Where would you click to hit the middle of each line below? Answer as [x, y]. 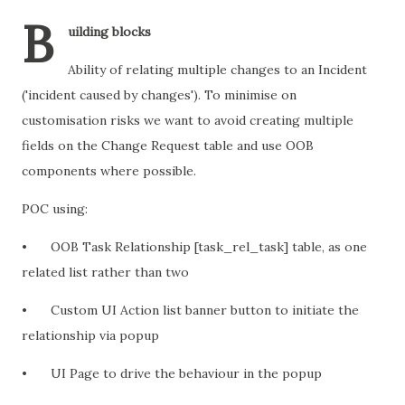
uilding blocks [109, 32]
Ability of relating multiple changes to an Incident [217, 70]
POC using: [57, 209]
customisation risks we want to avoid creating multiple [188, 120]
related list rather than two [107, 272]
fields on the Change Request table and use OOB [168, 146]
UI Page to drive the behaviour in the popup [188, 373]
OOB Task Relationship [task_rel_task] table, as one [209, 247]
